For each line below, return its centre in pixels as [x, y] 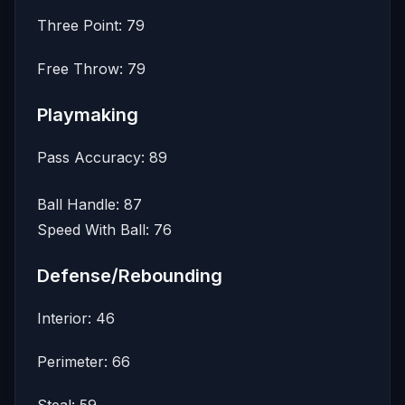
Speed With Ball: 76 [104, 229]
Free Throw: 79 [91, 68]
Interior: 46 [76, 318]
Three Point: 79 [91, 25]
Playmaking [88, 114]
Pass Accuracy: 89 [102, 157]
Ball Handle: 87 [89, 204]
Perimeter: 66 [84, 361]
